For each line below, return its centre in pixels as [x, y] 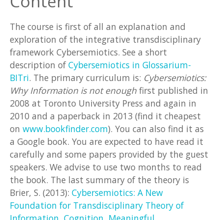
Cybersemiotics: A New [117, 193]
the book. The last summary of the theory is [99, 180]
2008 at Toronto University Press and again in [103, 103]
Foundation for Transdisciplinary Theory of [97, 206]
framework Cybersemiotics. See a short [88, 52]
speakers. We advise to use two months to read [106, 167]
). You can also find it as [156, 129]
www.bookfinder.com [65, 129]
